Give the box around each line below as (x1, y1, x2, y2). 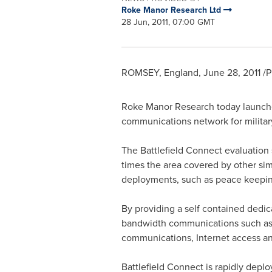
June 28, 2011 (203, 66, 260, 80)
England (163, 66, 199, 80)
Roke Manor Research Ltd (121, 4, 223, 16)
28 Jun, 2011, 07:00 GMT (121, 16, 215, 29)
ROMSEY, (121, 66, 164, 80)
